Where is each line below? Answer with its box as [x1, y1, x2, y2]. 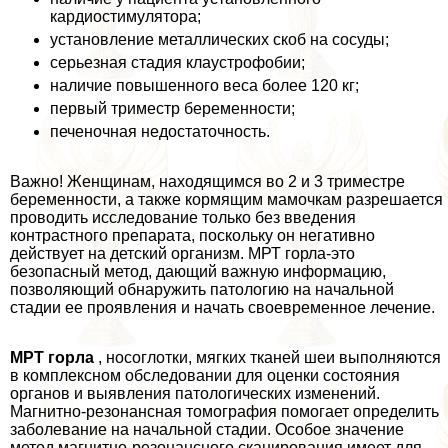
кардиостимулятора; [50, 8, 201, 26]
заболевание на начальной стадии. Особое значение [10, 421, 404, 439]
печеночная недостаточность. [50, 123, 270, 141]
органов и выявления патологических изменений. [10, 385, 380, 403]
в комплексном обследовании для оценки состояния [10, 367, 400, 385]
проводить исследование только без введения [10, 209, 356, 227]
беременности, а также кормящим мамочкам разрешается [10, 191, 443, 209]
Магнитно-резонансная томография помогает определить [10, 403, 439, 421]
